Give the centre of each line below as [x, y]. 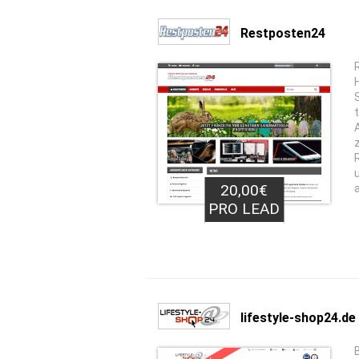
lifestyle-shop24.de [298, 317]
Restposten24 [283, 33]
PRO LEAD [244, 209]
